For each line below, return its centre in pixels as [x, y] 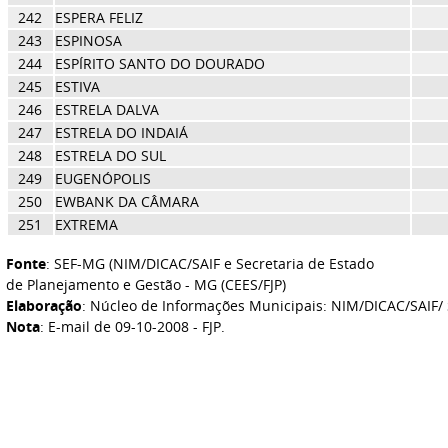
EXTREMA [86, 224]
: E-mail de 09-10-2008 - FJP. [132, 326]
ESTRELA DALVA [106, 109]
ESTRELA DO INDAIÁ [121, 132]
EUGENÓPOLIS [102, 178]
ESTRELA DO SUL [110, 155]
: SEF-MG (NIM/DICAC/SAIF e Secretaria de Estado [209, 263]
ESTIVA [77, 86]
